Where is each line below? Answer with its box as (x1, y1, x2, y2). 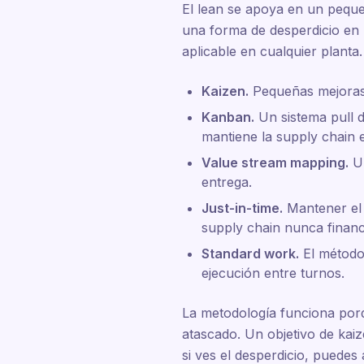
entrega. (201, 174, 252, 190)
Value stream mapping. (201, 154, 349, 171)
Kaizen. (201, 83, 249, 99)
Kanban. (201, 109, 254, 125)
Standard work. (201, 245, 299, 262)
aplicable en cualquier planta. (182, 43, 362, 59)
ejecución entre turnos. (201, 265, 344, 281)
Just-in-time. (201, 200, 283, 216)
